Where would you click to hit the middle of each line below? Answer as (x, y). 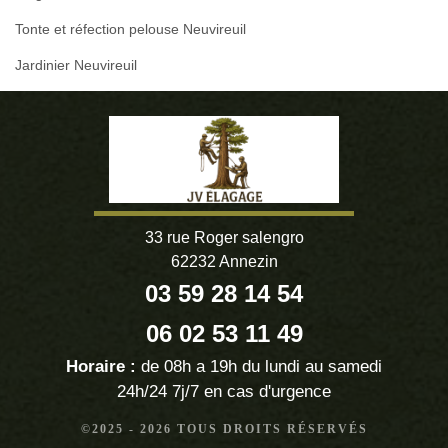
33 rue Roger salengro (224, 237)
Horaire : (101, 366)
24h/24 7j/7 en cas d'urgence (224, 391)
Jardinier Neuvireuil (76, 65)
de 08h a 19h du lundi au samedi (261, 366)
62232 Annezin (224, 261)
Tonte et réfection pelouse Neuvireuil (130, 29)
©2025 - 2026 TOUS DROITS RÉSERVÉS (224, 429)
